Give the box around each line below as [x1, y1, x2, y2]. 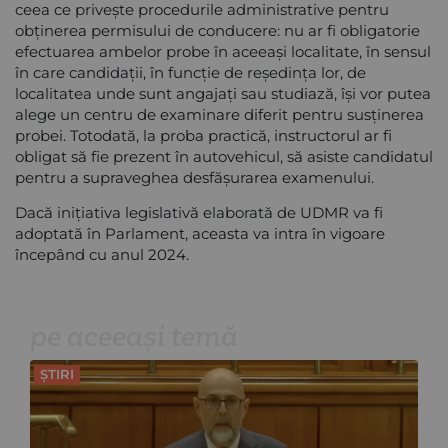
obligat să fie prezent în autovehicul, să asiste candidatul [15, 146, 433, 166]
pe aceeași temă [30, 319, 238, 352]
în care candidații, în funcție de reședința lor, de [15, 62, 366, 82]
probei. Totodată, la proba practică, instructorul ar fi [15, 125, 392, 145]
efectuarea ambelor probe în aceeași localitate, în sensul [15, 41, 431, 61]
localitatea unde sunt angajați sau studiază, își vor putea [15, 83, 431, 103]
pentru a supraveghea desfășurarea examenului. [15, 167, 374, 187]
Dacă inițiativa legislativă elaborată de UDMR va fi [15, 202, 383, 222]
